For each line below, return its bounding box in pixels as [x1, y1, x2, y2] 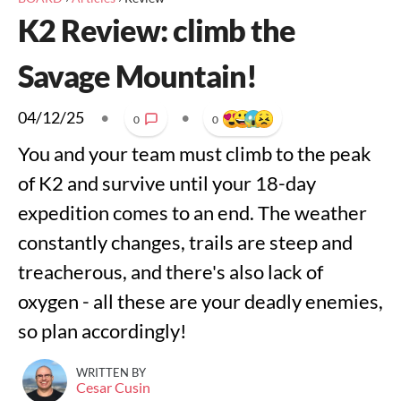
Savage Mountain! [18, 57, 257, 94]
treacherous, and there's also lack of [18, 260, 323, 284]
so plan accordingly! [18, 319, 187, 343]
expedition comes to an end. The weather [18, 200, 367, 225]
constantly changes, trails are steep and [18, 230, 353, 254]
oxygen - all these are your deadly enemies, [18, 289, 383, 313]
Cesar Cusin [76, 379, 150, 396]
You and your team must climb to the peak [18, 141, 371, 166]
